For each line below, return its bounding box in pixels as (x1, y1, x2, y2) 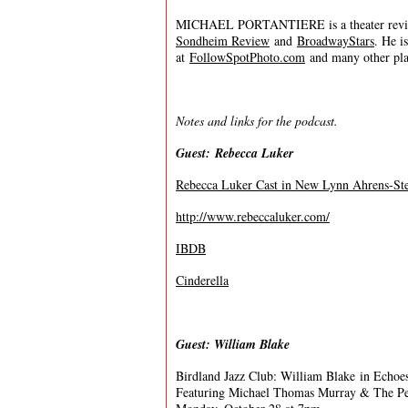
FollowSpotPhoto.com (189, 48, 305, 66)
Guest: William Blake (176, 335, 290, 353)
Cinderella (176, 271, 229, 289)
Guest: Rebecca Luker (176, 144, 293, 162)
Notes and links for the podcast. (176, 112, 338, 129)
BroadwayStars (297, 32, 374, 49)
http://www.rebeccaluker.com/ (176, 208, 330, 225)
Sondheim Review (176, 32, 270, 49)
